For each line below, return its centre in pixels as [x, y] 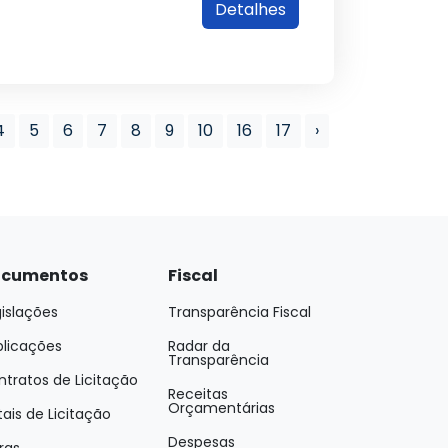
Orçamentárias [221, 408]
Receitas [198, 394]
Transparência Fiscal [239, 312]
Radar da [199, 346]
